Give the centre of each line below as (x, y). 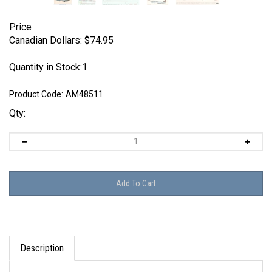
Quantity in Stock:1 (48, 67)
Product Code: (36, 94)
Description (42, 238)
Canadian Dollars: (46, 40)
